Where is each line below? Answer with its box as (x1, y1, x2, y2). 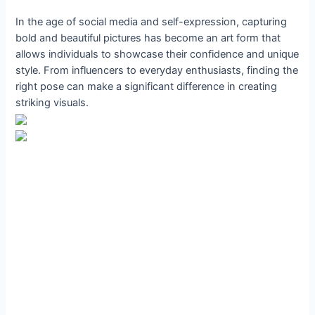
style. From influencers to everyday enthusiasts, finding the (15, 63, 299, 77)
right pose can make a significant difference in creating (15, 79, 278, 93)
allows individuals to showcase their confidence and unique (15, 47, 300, 60)
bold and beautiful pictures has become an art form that (15, 31, 281, 44)
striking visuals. (15, 96, 89, 109)
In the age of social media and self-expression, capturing (15, 15, 288, 28)
